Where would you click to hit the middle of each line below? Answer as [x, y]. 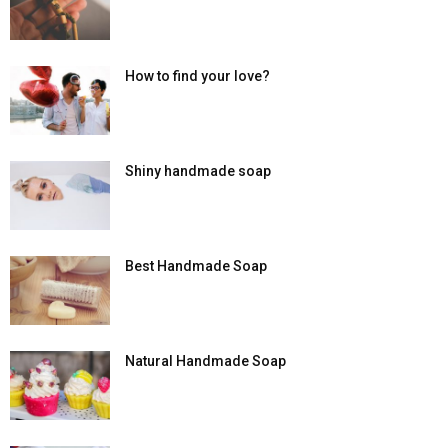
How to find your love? [197, 76]
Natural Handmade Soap [205, 361]
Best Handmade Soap [196, 266]
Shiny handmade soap [198, 171]
